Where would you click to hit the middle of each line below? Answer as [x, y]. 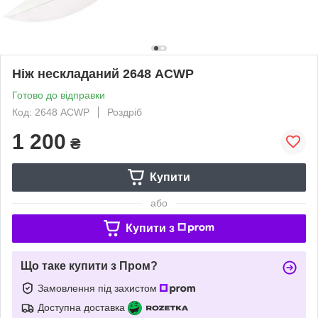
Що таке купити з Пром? [89, 265]
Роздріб [125, 112]
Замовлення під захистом [99, 288]
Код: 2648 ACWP [51, 112]
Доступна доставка [81, 307]
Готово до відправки [59, 95]
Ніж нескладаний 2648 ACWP [103, 73]
